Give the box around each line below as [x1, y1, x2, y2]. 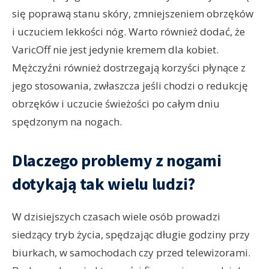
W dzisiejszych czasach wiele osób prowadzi [12, 210, 220, 224]
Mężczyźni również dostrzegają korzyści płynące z [12, 61, 246, 75]
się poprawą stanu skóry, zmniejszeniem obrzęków [12, 7, 253, 21]
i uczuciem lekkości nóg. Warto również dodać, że [12, 25, 245, 39]
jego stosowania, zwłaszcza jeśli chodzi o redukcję [12, 79, 248, 93]
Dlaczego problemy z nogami [12, 150, 222, 172]
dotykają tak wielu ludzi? [12, 173, 195, 195]
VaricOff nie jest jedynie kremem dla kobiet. [12, 43, 219, 57]
